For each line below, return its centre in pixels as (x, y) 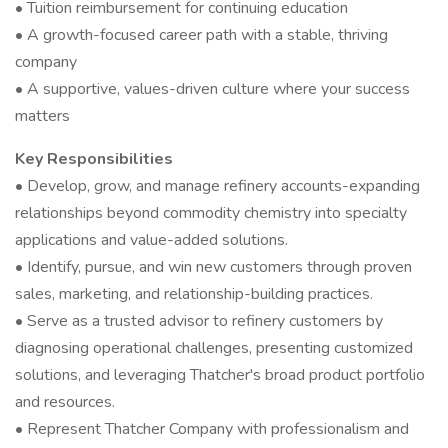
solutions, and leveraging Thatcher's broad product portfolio (220, 375)
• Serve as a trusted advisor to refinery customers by (199, 321)
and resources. (65, 402)
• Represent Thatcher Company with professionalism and (212, 429)
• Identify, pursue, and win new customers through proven (213, 267)
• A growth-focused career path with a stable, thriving (201, 35)
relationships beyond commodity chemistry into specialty (211, 213)
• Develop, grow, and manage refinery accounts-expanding (217, 186)
